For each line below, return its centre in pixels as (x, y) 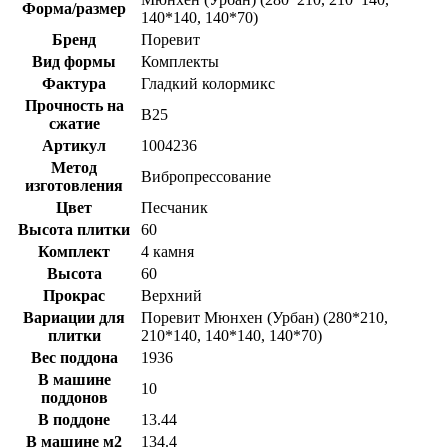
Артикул (74, 145)
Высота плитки (74, 229)
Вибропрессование (206, 176)
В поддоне (74, 419)
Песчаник (174, 207)
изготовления (74, 185)
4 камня (167, 251)
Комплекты (180, 61)
